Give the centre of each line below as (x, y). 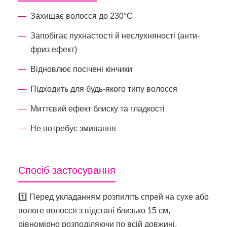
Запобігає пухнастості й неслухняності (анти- (115, 35)
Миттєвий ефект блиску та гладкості (98, 108)
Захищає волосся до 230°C (82, 16)
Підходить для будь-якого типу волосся (104, 89)
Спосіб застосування (67, 170)
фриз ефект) (54, 49)
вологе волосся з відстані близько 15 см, (94, 210)
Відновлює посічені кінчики (81, 69)
